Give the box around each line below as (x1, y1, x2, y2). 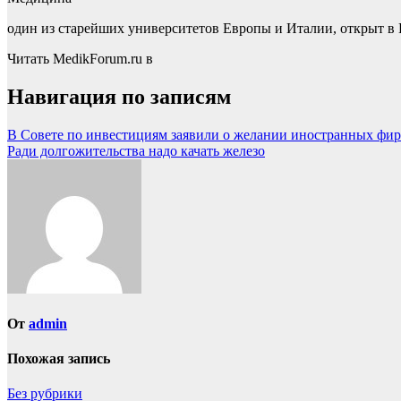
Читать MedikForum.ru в (7, 50, 153, 66)
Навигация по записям (7, 84, 231, 108)
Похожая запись (7, 351, 110, 367)
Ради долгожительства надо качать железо (7, 142, 265, 158)
